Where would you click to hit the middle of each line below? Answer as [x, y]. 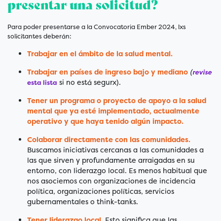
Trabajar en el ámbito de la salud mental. [100, 54]
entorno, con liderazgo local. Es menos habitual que [117, 171]
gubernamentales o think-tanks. [83, 202]
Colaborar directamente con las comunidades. [109, 140]
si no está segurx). [89, 83]
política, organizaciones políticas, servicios [101, 192]
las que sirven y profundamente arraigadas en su [111, 161]
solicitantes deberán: [39, 37]
